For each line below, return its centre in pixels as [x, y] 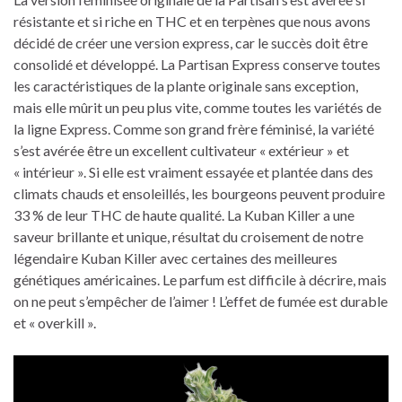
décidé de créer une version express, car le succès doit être [191, 43]
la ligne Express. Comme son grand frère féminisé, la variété [194, 129]
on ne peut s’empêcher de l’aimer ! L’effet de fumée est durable [201, 301]
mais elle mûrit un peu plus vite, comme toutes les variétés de [197, 107]
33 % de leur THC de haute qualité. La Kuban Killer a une [184, 215]
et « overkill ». [55, 323]
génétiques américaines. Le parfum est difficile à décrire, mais [200, 280]
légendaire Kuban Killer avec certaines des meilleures [175, 258]
